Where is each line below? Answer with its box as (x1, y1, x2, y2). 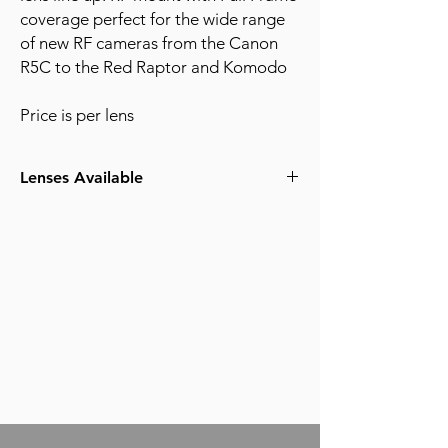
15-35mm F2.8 (40, 207, 127, 226)
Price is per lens (20, 105, 134, 126)
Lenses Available (20, 168, 143, 188)
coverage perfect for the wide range (20, 9, 285, 30)
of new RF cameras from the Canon (20, 33, 278, 54)
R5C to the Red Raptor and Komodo (20, 57, 287, 78)
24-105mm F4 (40, 228, 123, 247)
